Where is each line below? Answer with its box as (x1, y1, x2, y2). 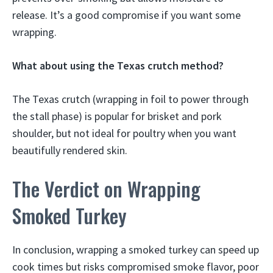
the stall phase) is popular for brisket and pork (12, 109, 222, 123)
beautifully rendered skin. (12, 143, 127, 157)
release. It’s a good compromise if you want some (12, 8, 241, 22)
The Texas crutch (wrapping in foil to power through (12, 92, 249, 106)
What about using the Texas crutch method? (12, 58, 224, 73)
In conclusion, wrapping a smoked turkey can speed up (12, 243, 259, 257)
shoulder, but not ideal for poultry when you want (12, 126, 236, 140)
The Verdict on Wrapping (12, 174, 200, 203)
